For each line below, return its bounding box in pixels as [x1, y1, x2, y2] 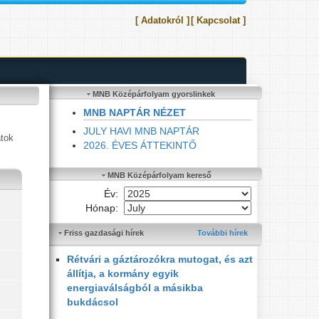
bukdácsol [66, 296, 118, 308]
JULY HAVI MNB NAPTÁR [83, 125, 199, 137]
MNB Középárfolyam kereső [105, 171, 211, 179]
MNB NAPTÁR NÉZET [83, 107, 186, 118]
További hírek [197, 229, 248, 237]
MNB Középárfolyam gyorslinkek [90, 90, 216, 98]
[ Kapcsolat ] [191, 15, 246, 26]
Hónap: [85, 202, 118, 214]
